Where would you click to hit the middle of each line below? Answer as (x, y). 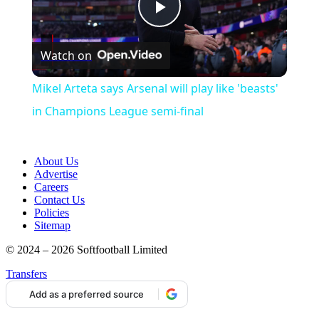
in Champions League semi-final (117, 111)
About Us (56, 162)
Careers (51, 187)
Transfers (26, 274)
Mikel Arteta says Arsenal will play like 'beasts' (155, 89)
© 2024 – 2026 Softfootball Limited (87, 250)
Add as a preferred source (87, 294)
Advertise (56, 174)
